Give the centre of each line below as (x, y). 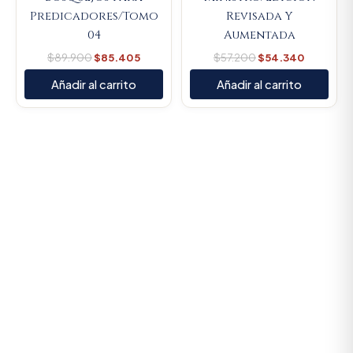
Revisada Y (259, 16)
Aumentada (259, 35)
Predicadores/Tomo (94, 16)
